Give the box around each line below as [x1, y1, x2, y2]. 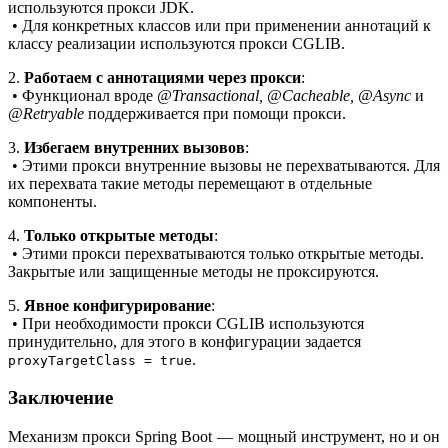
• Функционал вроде [8, 86, 157, 104]
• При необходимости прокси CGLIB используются [8, 314, 364, 332]
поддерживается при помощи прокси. [84, 104, 346, 122]
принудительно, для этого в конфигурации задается [8, 332, 361, 350]
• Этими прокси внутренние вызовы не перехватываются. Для [8, 156, 440, 174]
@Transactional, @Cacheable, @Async [157, 86, 411, 104]
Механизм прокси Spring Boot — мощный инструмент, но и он [8, 428, 440, 445]
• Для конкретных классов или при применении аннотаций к [8, 16, 431, 34]
